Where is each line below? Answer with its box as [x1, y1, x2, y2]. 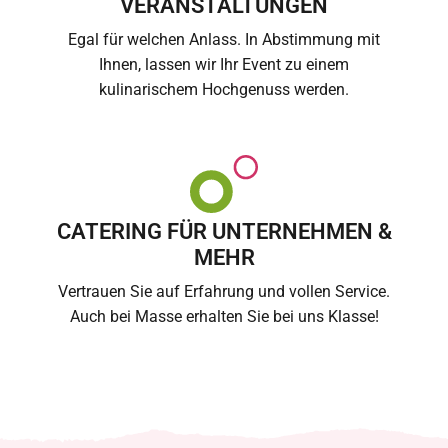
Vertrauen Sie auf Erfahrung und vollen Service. [58, 281, 390, 301]
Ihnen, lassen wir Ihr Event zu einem [99, 54, 349, 74]
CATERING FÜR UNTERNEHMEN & [56, 217, 392, 244]
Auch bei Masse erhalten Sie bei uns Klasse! [69, 306, 379, 326]
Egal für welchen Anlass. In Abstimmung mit [68, 29, 380, 49]
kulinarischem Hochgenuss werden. [99, 79, 349, 99]
